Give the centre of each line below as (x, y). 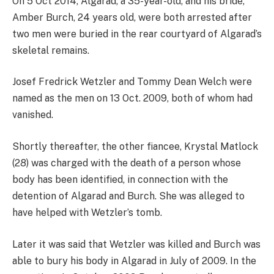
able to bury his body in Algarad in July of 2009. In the (134, 261)
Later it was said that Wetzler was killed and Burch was (136, 244)
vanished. (33, 115)
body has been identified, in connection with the (120, 179)
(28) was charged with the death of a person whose (127, 163)
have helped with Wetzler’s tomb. (87, 212)
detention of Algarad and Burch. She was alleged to (128, 196)
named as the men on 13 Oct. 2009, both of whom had (132, 98)
